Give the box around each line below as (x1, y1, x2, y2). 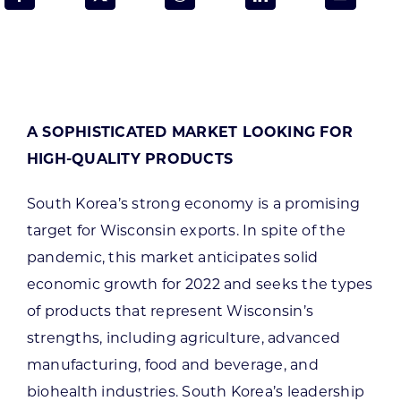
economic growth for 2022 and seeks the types (26, 275, 373, 293)
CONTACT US (75, 277, 178, 292)
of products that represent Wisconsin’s (26, 302, 314, 320)
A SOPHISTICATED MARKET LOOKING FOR (26, 123, 354, 141)
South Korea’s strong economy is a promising (26, 194, 361, 212)
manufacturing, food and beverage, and (26, 355, 319, 373)
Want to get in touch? (46, 220, 226, 241)
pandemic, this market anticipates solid (26, 248, 319, 266)
